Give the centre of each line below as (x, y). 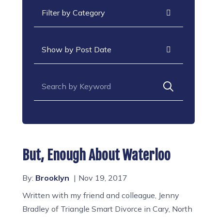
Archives (49, 40)
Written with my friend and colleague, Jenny (101, 195)
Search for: (53, 77)
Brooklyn (53, 178)
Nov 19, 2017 (103, 178)
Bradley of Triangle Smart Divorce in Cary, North (108, 209)
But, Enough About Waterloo (97, 155)
